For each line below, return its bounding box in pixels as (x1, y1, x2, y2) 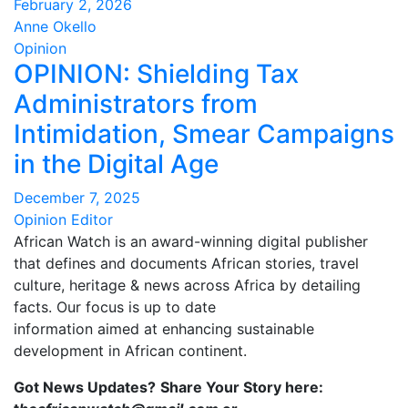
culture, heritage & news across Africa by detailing (14, 276, 361, 294)
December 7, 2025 (14, 189, 140, 207)
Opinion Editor (14, 210, 113, 229)
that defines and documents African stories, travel (14, 254, 359, 272)
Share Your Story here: (160, 378, 323, 396)
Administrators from (14, 88, 258, 119)
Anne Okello (14, 17, 97, 36)
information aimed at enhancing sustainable (14, 320, 314, 338)
